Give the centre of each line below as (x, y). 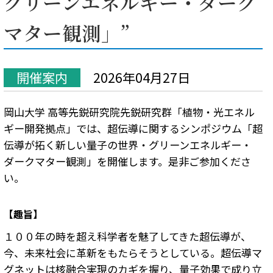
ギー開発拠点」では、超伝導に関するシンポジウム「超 (133, 128)
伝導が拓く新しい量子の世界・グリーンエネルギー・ (127, 144)
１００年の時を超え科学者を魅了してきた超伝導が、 (127, 236)
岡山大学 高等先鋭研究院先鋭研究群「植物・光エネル (129, 112)
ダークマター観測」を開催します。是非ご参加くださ (127, 161)
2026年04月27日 (141, 77)
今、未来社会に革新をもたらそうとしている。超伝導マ (133, 252)
